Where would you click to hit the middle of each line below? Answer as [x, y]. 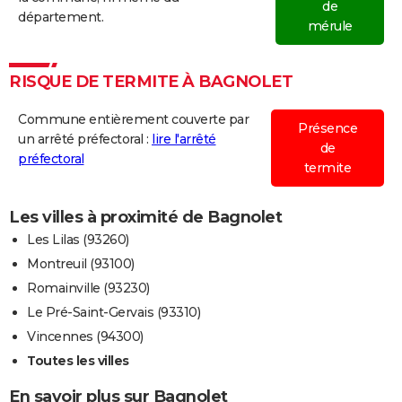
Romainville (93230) [88, 288]
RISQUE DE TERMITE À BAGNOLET [151, 81]
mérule [330, 26]
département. [61, 17]
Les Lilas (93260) [78, 239]
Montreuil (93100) [81, 263]
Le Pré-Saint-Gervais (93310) [114, 312]
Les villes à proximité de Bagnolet [145, 217]
